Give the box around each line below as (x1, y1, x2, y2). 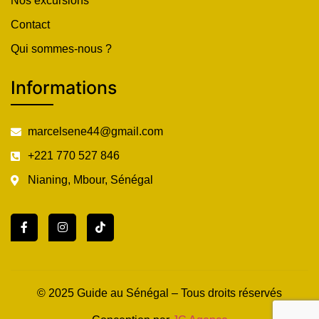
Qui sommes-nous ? (11, 43, 112, 56)
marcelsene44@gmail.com (27, 125, 163, 138)
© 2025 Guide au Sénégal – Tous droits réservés (37, 286, 282, 299)
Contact (11, 19, 50, 31)
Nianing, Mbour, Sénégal (27, 174, 153, 187)
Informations (11, 77, 117, 99)
